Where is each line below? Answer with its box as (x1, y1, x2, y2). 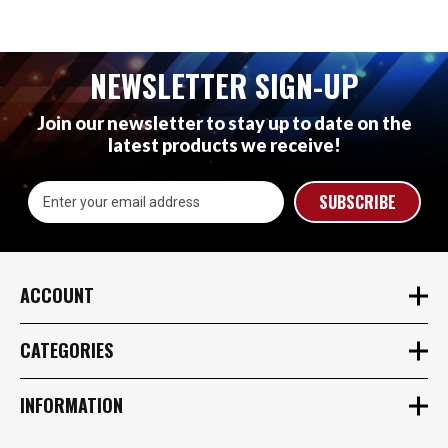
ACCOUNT (20, 282, 94, 309)
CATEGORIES (20, 337, 113, 364)
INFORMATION (20, 392, 123, 419)
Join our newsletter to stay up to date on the (36, 111, 412, 134)
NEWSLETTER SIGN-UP (89, 62, 359, 108)
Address (20, 203, 73, 220)
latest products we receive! (107, 133, 341, 156)
